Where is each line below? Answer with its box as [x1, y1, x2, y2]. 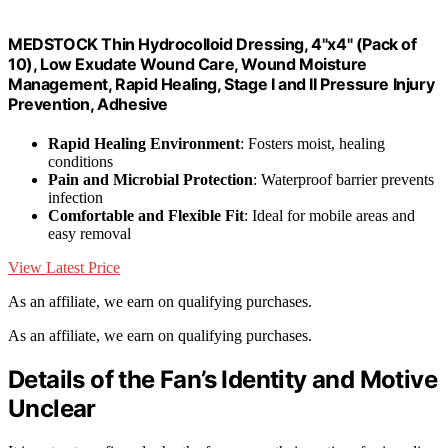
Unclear [8, 394, 96, 424]
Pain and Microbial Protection [48, 171, 253, 189]
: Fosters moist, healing [240, 135, 385, 153]
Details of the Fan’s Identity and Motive [8, 365, 437, 395]
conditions [48, 153, 113, 171]
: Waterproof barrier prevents [253, 171, 434, 189]
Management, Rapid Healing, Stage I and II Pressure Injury [8, 74, 435, 95]
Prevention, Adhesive [8, 94, 169, 115]
